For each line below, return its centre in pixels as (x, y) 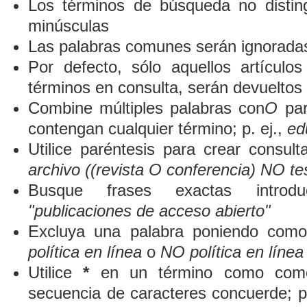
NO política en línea (232, 252)
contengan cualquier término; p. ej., (158, 129)
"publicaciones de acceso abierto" (150, 211)
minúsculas (69, 26)
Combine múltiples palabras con (147, 108)
